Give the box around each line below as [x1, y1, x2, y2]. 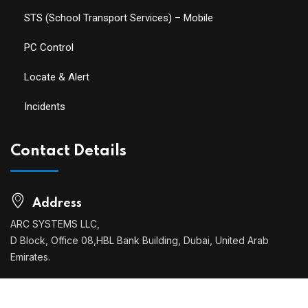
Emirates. [10, 251, 50, 263]
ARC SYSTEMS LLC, [10, 218, 100, 230]
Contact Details [10, 144, 126, 159]
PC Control [24, 41, 74, 54]
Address [30, 197, 82, 210]
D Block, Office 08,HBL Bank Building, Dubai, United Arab [10, 234, 269, 247]
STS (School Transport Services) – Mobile [24, 12, 213, 25]
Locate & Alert [24, 71, 89, 84]
